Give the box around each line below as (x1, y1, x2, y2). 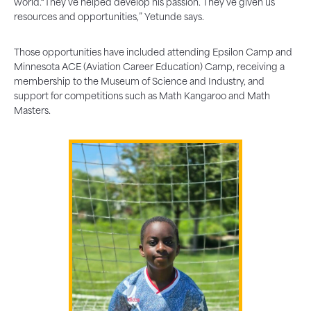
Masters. (14, 106, 51, 116)
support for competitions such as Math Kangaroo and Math (14, 92, 270, 101)
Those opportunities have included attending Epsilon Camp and (14, 48, 292, 58)
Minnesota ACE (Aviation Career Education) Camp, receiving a (14, 62, 285, 72)
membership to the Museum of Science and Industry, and (14, 77, 264, 87)
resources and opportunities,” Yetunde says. (14, 12, 204, 22)
